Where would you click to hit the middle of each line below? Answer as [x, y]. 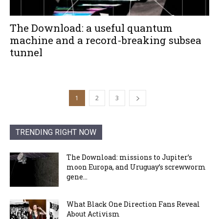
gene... [77, 176]
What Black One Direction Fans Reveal [133, 204]
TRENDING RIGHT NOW [56, 132]
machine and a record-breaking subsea [106, 40]
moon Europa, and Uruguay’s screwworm [136, 167]
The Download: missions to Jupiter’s [129, 157]
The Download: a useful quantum [91, 28]
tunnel [26, 52]
